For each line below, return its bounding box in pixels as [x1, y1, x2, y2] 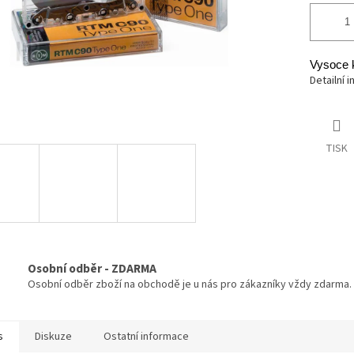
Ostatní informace [104, 328, 189, 345]
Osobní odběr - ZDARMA [28, 259, 156, 277]
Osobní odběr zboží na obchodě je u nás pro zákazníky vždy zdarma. [28, 276, 352, 292]
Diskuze [35, 328, 72, 345]
